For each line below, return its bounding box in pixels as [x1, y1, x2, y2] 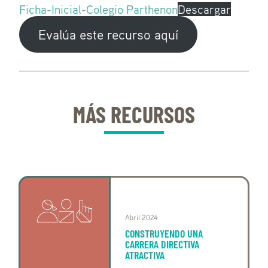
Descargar [178, 2, 231, 16]
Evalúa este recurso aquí [38, 26, 178, 42]
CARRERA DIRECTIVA [125, 237, 200, 251]
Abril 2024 [125, 212, 159, 222]
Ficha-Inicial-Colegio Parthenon [19, 2, 178, 16]
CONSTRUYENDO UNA [125, 226, 203, 240]
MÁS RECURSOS [73, 100, 195, 128]
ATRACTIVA [125, 248, 165, 261]
